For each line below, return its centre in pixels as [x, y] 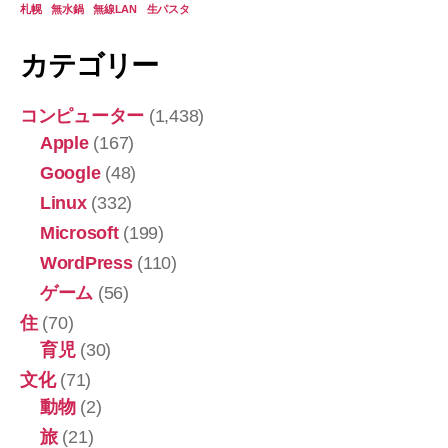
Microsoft [79, 233]
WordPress [86, 263]
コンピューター [82, 116]
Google [70, 173]
